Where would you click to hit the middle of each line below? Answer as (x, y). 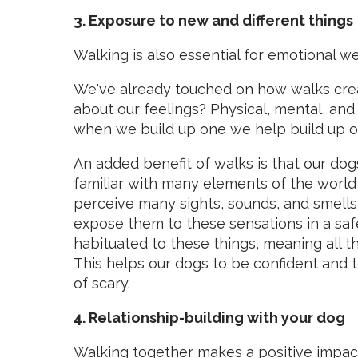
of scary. (102, 283)
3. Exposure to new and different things (213, 20)
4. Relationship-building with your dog (209, 318)
